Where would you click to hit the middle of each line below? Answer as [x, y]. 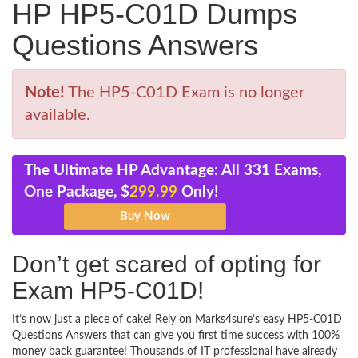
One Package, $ [77, 192]
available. [58, 115]
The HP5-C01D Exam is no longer [185, 93]
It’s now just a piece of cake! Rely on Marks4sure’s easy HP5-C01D [177, 320]
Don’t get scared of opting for [167, 264]
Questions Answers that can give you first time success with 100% [176, 336]
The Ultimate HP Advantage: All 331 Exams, [173, 171]
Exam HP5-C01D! [108, 290]
